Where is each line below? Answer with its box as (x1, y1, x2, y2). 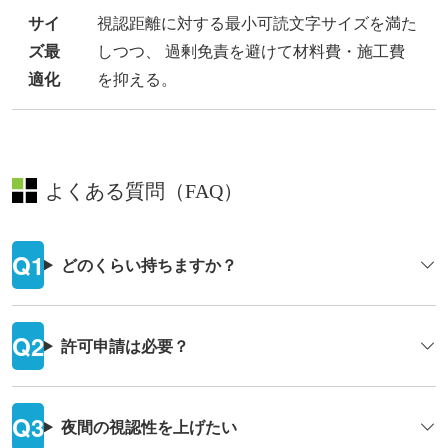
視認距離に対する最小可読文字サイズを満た (97, 11, 417, 35)
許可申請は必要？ (60, 334, 189, 358)
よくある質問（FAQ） (45, 180, 243, 203)
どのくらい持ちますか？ (60, 253, 237, 277)
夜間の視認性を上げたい (60, 415, 237, 439)
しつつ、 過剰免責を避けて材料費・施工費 (97, 39, 405, 63)
